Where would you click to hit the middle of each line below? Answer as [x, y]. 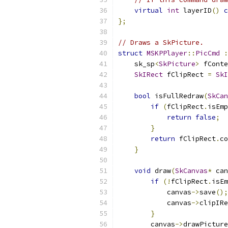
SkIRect [149, 75]
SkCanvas [191, 171]
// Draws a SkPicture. [161, 42]
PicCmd [208, 53]
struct [130, 53]
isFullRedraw [177, 96]
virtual [149, 10]
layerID [195, 10]
